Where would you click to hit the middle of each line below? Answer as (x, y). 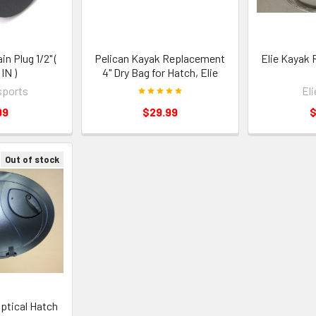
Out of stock (32, 159)
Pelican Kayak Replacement (160, 58)
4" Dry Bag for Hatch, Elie (160, 72)
